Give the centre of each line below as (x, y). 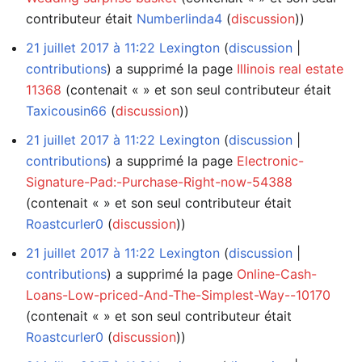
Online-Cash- (277, 274)
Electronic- (270, 160)
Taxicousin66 (66, 110)
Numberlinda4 (179, 18)
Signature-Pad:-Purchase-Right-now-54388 (159, 181)
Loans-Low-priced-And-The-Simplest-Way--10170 (178, 295)
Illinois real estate (290, 68)
